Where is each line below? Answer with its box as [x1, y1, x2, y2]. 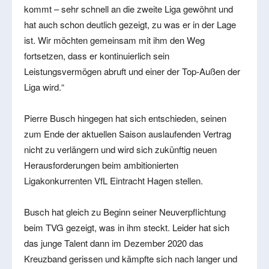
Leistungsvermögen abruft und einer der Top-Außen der [24, 64, 240, 77]
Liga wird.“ [24, 80, 64, 93]
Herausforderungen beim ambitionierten [24, 158, 178, 171]
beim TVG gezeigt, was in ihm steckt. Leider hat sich [24, 220, 229, 234]
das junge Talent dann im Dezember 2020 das [24, 236, 204, 249]
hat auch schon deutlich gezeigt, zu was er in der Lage [24, 17, 236, 31]
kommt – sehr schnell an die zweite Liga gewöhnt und [24, 2, 233, 15]
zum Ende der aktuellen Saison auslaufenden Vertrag [24, 127, 231, 140]
